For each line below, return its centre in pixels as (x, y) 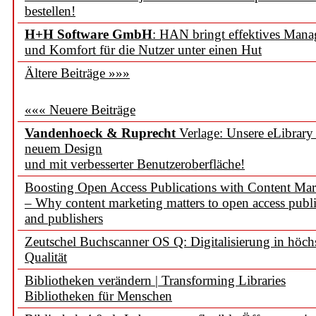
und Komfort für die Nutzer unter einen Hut (143, 50)
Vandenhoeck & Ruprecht (100, 133)
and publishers (64, 218)
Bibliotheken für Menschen (98, 296)
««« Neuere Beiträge (80, 110)
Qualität (46, 257)
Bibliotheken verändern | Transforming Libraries (155, 280)
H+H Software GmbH (89, 34)
